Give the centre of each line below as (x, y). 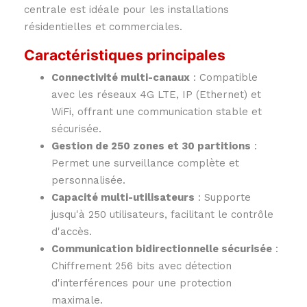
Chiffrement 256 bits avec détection (142, 266)
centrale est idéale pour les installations (126, 10)
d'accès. (72, 232)
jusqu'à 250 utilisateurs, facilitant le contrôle (162, 215)
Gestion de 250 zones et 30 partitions (151, 146)
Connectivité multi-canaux (121, 78)
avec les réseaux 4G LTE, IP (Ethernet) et (156, 95)
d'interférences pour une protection (142, 283)
